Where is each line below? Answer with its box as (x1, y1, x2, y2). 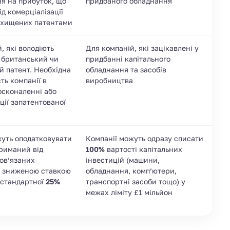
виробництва (86, 75, 133, 85)
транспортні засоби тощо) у (86, 177, 185, 186)
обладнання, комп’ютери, (86, 166, 177, 175)
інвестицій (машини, (86, 155, 160, 164)
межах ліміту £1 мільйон (86, 187, 172, 197)
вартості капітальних (105, 144, 182, 154)
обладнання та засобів (86, 65, 166, 74)
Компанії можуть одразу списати (86, 133, 203, 143)
